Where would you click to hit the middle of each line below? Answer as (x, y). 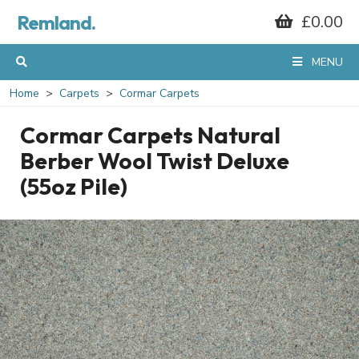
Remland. (56, 22)
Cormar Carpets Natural (150, 135)
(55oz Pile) (74, 186)
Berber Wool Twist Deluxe (155, 161)
